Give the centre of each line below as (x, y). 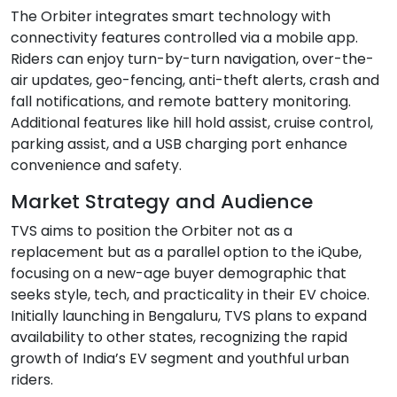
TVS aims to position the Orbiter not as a (152, 230)
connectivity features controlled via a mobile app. (184, 37)
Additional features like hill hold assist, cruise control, (192, 122)
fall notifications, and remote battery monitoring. (181, 101)
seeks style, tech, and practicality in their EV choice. (190, 294)
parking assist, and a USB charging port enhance (179, 144)
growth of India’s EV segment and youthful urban (180, 358)
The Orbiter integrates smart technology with (171, 16)
